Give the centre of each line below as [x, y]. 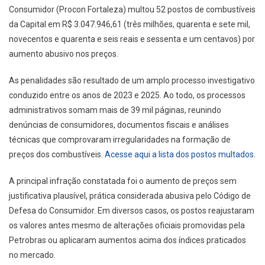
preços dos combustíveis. [57, 154]
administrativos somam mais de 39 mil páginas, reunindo [115, 110]
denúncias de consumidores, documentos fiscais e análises [119, 125]
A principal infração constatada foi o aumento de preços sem [123, 181]
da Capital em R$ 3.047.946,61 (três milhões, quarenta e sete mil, [130, 24]
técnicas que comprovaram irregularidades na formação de [120, 139]
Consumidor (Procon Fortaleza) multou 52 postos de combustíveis [132, 9]
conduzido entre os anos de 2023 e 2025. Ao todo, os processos [127, 95]
